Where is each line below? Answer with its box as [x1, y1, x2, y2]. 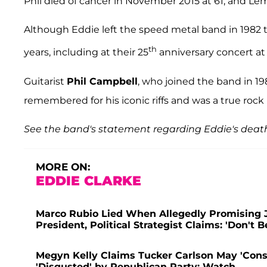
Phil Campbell [67, 75, 138, 87]
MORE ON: [36, 160, 90, 173]
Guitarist [24, 75, 67, 87]
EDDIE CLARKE [36, 172, 141, 189]
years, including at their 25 [24, 46, 148, 58]
